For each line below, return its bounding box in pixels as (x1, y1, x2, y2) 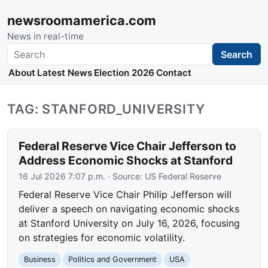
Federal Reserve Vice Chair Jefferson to (19, 139, 237, 154)
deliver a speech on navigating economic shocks (19, 203, 240, 215)
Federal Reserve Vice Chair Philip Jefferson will (19, 188, 232, 201)
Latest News (36, 67, 92, 79)
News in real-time (7, 31, 84, 42)
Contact (156, 67, 192, 79)
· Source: (105, 171, 145, 182)
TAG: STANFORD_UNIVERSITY (7, 101, 205, 117)
